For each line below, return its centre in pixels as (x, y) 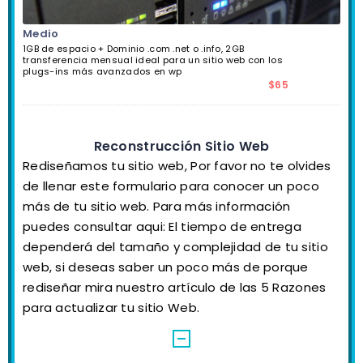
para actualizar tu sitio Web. (111, 307)
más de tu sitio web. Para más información (157, 206)
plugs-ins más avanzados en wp (102, 71)
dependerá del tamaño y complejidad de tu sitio (175, 246)
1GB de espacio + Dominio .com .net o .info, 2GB (134, 48)
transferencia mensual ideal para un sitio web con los (153, 60)
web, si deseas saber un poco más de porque (166, 267)
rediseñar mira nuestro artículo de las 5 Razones (175, 287)
